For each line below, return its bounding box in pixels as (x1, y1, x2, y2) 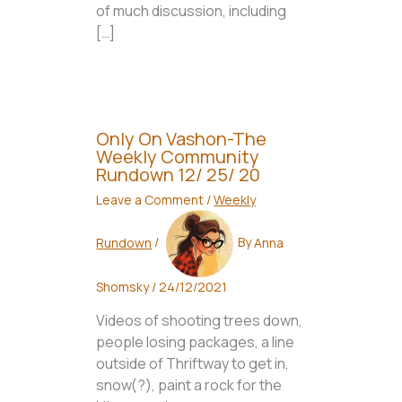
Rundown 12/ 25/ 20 (96, 162, 261, 188)
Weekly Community (96, 144, 260, 170)
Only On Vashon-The (96, 127, 267, 152)
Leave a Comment (96, 191, 205, 209)
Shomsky (96, 278, 153, 296)
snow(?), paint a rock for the (96, 375, 283, 396)
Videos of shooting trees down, (96, 310, 303, 331)
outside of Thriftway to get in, (96, 354, 290, 374)
